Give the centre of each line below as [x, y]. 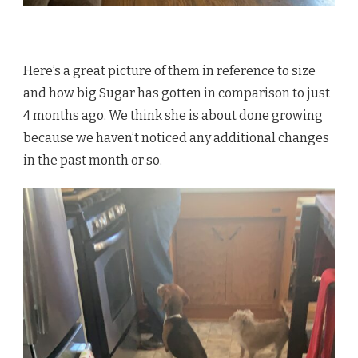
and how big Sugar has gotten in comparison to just [177, 93]
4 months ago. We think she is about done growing [173, 116]
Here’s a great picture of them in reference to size [169, 71]
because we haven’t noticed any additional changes [176, 138]
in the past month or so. [93, 161]
